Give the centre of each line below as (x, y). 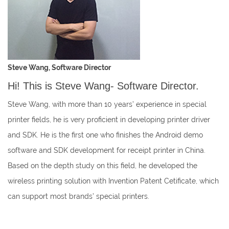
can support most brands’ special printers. (78, 196)
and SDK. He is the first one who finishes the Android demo (105, 135)
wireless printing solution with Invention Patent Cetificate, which (113, 181)
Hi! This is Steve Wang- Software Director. (103, 86)
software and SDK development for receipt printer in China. (107, 150)
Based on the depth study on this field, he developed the (102, 166)
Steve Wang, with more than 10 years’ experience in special (107, 104)
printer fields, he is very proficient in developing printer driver (109, 120)
